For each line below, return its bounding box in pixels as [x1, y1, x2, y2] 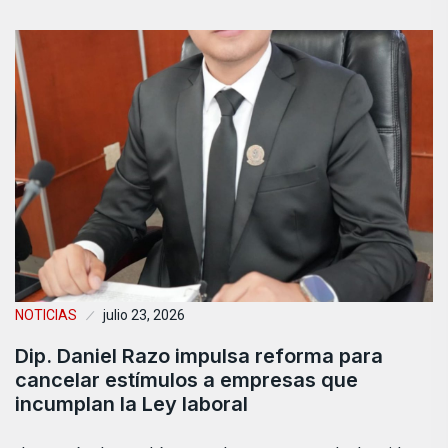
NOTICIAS [15, 306, 77, 323]
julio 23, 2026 [103, 306, 185, 323]
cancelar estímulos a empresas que [15, 367, 358, 392]
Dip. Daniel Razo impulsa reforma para [15, 343, 383, 368]
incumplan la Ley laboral [15, 391, 248, 416]
